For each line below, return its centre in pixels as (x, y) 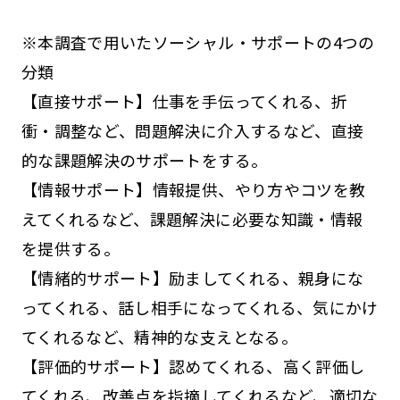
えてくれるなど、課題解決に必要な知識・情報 (192, 218)
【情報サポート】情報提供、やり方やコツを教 (193, 189)
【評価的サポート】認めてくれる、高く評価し (193, 366)
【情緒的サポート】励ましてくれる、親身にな (192, 277)
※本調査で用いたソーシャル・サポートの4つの (198, 42)
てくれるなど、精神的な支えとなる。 (159, 336)
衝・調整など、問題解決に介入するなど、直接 (192, 130)
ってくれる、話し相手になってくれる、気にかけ (200, 307)
